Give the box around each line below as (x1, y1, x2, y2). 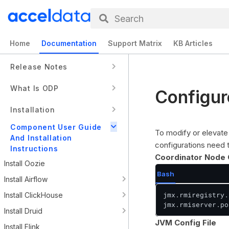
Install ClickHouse (4, 191, 63, 199)
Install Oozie (4, 159, 45, 168)
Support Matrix (108, 39, 162, 48)
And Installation (10, 133, 73, 142)
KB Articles (173, 39, 213, 48)
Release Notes (10, 62, 68, 71)
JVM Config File (155, 218, 216, 227)
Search (114, 13, 144, 24)
